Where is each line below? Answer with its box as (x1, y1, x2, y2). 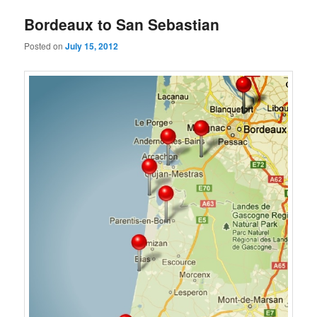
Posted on (24, 40, 66, 52)
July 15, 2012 (65, 40, 119, 53)
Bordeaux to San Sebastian (24, 13, 220, 35)
